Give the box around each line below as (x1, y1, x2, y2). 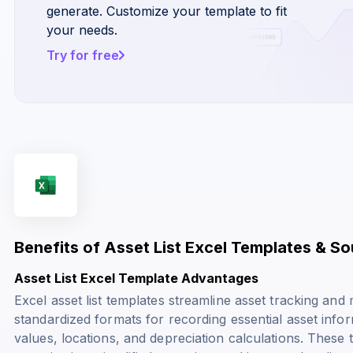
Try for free (46, 46, 119, 63)
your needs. (46, 21, 117, 38)
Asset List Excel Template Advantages (14, 269, 258, 286)
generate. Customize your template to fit (46, 2, 287, 19)
